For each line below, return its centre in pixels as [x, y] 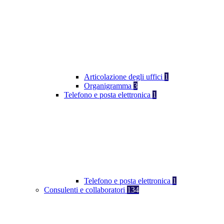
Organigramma [109, 86]
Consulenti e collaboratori [85, 190]
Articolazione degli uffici [124, 77]
